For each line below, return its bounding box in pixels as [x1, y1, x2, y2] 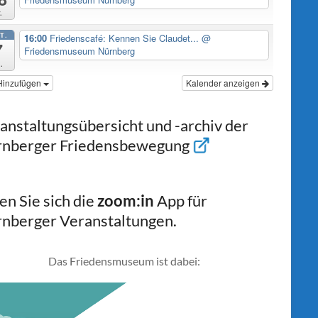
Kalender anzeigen [186, 77, 262, 89]
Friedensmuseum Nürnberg [23, 44, 135, 58]
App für [157, 191, 207, 211]
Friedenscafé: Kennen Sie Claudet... [49, 31, 202, 45]
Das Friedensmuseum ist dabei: [48, 254, 200, 268]
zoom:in [97, 191, 157, 211]
